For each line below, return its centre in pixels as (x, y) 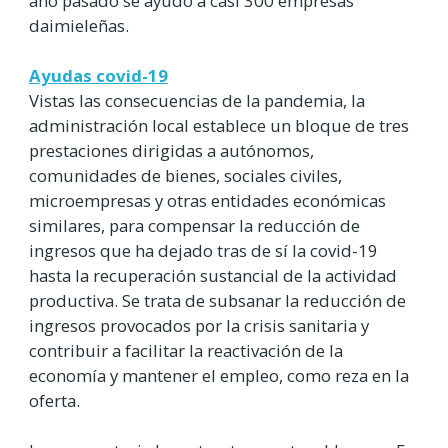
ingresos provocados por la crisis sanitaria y (199, 326)
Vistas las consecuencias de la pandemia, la (197, 101)
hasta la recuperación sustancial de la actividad (213, 276)
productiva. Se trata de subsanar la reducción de (217, 301)
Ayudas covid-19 (98, 76)
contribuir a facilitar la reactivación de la (186, 351)
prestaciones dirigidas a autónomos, (171, 151)
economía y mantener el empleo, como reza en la (219, 376)
